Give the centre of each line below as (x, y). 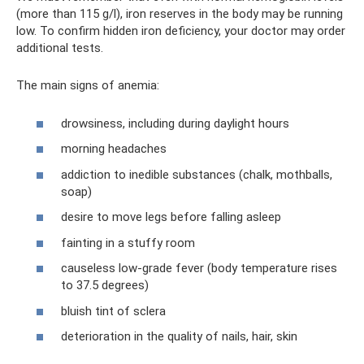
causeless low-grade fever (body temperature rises (199, 268)
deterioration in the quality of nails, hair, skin (179, 336)
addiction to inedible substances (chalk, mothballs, (197, 174)
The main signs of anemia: (88, 85)
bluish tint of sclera (113, 311)
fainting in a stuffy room (128, 243)
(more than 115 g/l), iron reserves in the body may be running (180, 14)
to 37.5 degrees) (105, 285)
